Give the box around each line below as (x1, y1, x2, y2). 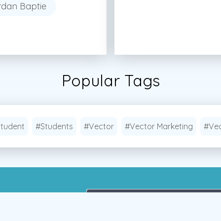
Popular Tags (61, 70, 160, 90)
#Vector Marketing (125, 121, 193, 131)
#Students (36, 121, 73, 131)
